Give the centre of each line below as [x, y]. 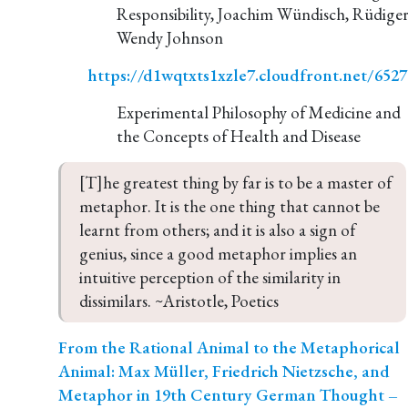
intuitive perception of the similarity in [212, 277]
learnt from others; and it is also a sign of [219, 230]
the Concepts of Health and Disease [239, 136]
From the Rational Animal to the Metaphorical [229, 347]
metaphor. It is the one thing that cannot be [231, 206]
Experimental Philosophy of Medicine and [259, 112]
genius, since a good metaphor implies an [220, 254]
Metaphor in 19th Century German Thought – [228, 395]
